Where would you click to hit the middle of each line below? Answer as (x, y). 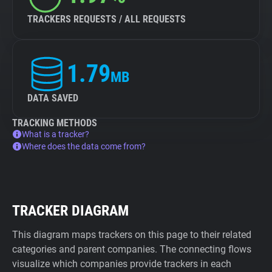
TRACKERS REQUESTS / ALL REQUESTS (107, 19)
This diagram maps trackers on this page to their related (132, 235)
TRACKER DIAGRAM (70, 211)
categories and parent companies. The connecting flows (132, 249)
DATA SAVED (53, 98)
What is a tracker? (56, 134)
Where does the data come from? (84, 146)
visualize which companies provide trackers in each (122, 264)
